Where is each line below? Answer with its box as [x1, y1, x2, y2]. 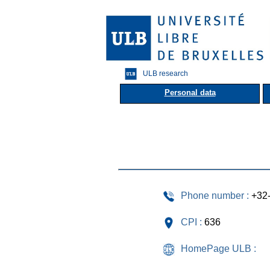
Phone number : [181, 190, 249, 201]
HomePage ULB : [181, 243, 256, 254]
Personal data [164, 87, 216, 97]
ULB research [143, 69, 188, 78]
